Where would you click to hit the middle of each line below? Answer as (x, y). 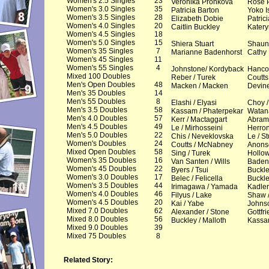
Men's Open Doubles (101, 85)
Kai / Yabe (187, 204)
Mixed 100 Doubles (98, 76)
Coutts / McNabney (202, 145)
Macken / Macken (199, 86)
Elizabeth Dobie (197, 19)
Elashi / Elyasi (194, 103)
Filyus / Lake (191, 195)
